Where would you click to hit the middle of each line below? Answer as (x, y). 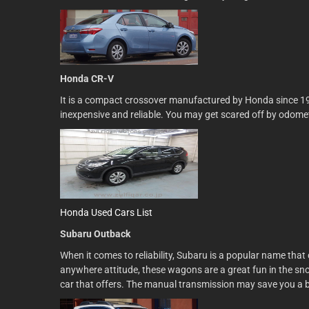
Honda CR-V (87, 79)
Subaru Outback (95, 234)
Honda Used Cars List (106, 212)
